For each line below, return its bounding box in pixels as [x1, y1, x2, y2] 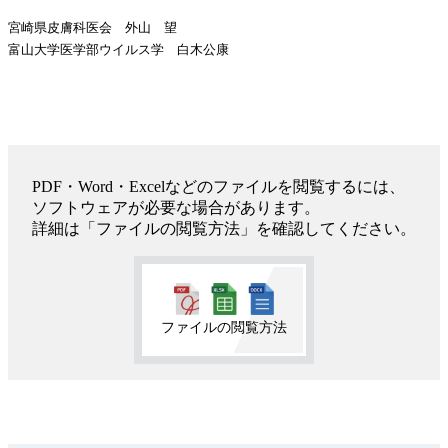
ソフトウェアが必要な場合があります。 [32, 199, 320, 217]
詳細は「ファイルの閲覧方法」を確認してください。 [32, 220, 416, 238]
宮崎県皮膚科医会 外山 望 [8, 20, 177, 36]
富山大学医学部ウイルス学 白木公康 [8, 42, 229, 58]
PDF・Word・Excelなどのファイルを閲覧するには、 [32, 178, 405, 196]
